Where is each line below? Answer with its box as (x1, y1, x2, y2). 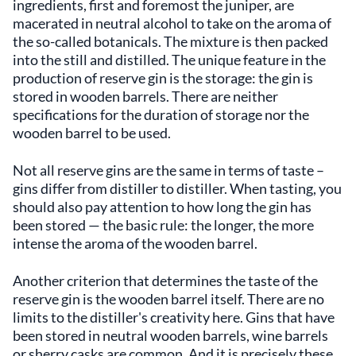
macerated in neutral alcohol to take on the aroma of (13, 14, 331, 32)
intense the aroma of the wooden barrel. (13, 234, 257, 252)
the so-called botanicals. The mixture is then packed (13, 32, 328, 50)
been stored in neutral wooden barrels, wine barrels (13, 326, 328, 344)
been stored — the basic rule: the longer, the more (13, 215, 314, 234)
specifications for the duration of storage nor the (13, 105, 309, 123)
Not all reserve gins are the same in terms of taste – (13, 161, 327, 179)
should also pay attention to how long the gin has (13, 197, 311, 215)
